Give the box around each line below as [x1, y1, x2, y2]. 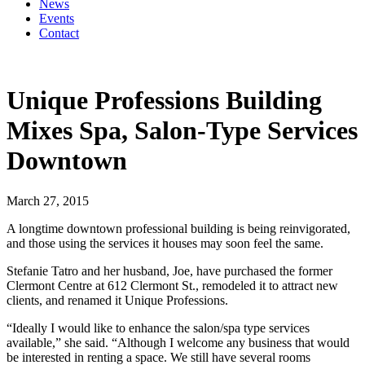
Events [39, 11, 74, 25]
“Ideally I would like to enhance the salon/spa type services [7, 320, 310, 335]
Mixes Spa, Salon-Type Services [7, 116, 358, 146]
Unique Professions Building [7, 86, 322, 116]
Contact [39, 26, 79, 40]
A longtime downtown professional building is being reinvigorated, [7, 221, 350, 235]
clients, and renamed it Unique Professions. [7, 292, 228, 307]
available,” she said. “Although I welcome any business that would [7, 335, 350, 350]
